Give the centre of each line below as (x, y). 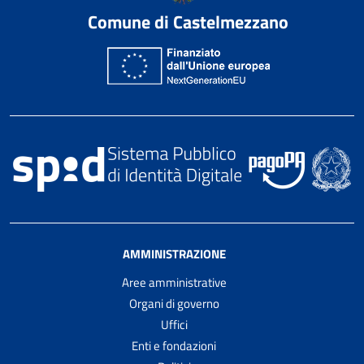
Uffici (174, 325)
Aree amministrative (174, 283)
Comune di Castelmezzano (188, 22)
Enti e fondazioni (174, 346)
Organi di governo (174, 304)
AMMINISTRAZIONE (174, 254)
